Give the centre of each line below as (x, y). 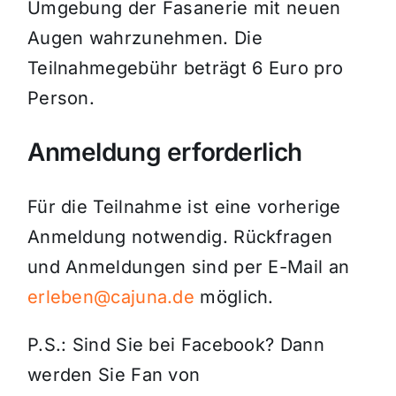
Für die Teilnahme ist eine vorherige (184, 207)
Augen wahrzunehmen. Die (145, 38)
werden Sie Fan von (114, 375)
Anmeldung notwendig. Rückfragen (180, 237)
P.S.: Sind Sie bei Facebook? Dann (175, 345)
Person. (61, 99)
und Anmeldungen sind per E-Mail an (188, 267)
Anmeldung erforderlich (164, 152)
